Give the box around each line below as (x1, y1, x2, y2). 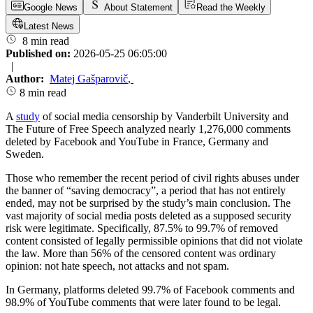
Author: (6, 73, 47, 85)
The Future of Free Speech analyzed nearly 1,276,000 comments (6, 123, 291, 136)
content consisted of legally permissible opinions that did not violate (6, 235, 303, 247)
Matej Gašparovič (50, 73, 128, 85)
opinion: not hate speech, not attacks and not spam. (6, 260, 229, 272)
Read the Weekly (196, 2, 265, 13)
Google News (24, 2, 78, 13)
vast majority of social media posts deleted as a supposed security (6, 210, 291, 222)
